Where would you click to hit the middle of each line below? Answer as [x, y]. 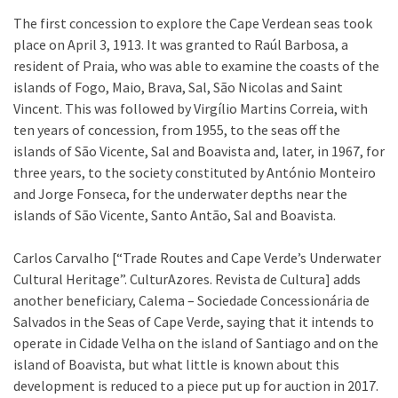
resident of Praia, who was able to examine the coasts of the [196, 65]
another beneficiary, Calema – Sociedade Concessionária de [191, 300]
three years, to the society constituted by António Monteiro [195, 172]
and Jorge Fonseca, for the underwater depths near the [180, 193]
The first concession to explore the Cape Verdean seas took [193, 23]
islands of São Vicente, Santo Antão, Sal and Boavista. [175, 215]
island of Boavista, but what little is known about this [176, 364]
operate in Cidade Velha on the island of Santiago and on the [196, 342]
